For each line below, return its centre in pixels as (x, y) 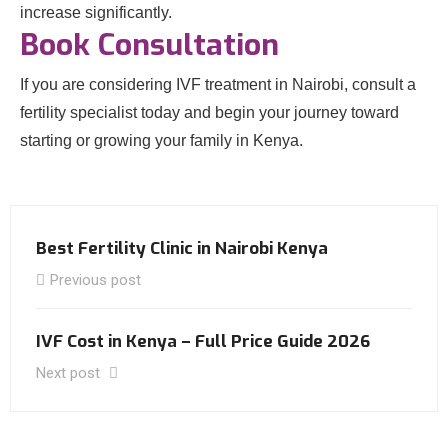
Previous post (95, 280)
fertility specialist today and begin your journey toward (209, 112)
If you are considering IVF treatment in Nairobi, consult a (218, 84)
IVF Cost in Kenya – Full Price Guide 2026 (203, 341)
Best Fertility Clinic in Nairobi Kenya (182, 248)
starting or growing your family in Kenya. (161, 140)
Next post (70, 373)
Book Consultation (149, 45)
